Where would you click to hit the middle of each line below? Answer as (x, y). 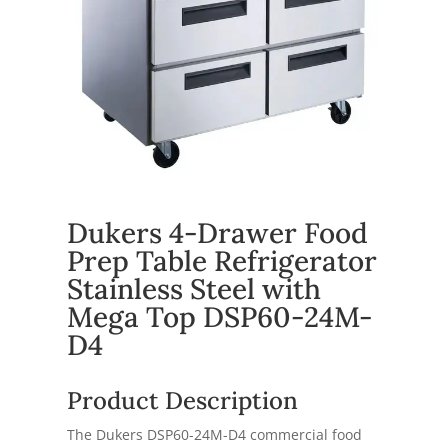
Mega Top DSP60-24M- (220, 316)
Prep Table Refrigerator (222, 260)
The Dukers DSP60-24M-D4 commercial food (215, 434)
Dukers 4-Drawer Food (218, 232)
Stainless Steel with (194, 288)
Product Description (183, 400)
